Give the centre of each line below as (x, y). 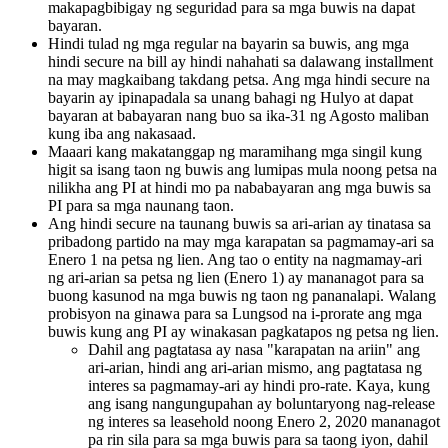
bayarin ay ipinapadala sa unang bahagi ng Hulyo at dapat (230, 98)
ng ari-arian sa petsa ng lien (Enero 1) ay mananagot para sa (236, 278)
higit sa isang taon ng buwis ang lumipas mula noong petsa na (242, 170)
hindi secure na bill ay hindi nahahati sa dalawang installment (240, 62)
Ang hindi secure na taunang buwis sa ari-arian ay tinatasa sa (239, 224)
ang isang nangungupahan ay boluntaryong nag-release (261, 404)
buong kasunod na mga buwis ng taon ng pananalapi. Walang (242, 296)
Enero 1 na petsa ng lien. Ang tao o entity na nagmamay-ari (235, 260)
